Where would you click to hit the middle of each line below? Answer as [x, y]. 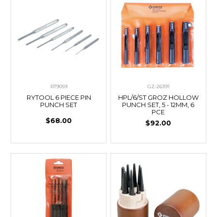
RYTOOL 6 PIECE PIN [59, 98]
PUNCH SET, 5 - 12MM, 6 [158, 105]
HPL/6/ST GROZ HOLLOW [158, 98]
